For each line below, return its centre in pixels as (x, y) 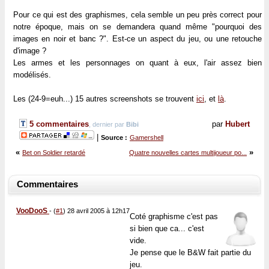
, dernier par (107, 124)
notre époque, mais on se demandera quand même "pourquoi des (138, 27)
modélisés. (32, 75)
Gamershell (147, 138)
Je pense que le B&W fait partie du (190, 252)
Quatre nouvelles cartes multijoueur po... (188, 153)
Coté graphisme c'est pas (174, 216)
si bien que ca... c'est (167, 228)
